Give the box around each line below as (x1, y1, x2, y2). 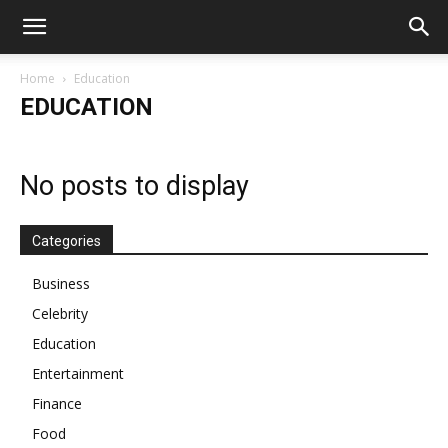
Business (32, 274, 90, 293)
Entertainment (32, 364, 124, 383)
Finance (32, 394, 82, 413)
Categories (32, 233, 101, 249)
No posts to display (20, 170, 249, 202)
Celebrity (32, 304, 88, 323)
